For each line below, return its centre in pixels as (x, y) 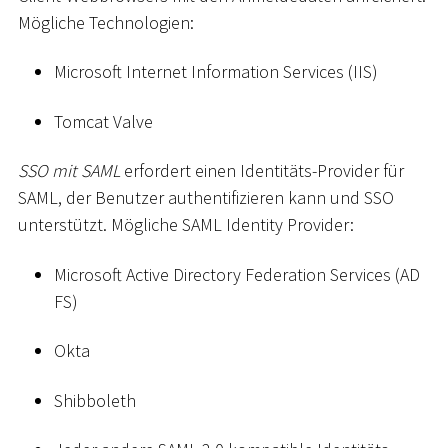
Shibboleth (95, 400)
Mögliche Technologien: (106, 22)
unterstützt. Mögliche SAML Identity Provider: (186, 225)
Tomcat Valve (103, 121)
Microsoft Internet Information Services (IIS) (216, 72)
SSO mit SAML (69, 171)
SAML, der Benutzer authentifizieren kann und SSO (206, 198)
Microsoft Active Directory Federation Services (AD (237, 274)
